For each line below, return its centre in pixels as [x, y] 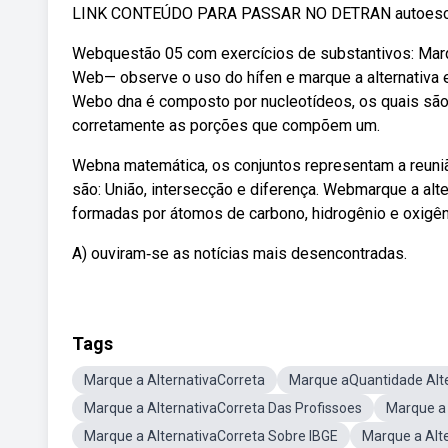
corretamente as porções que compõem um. [226, 125]
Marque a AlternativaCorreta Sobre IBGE [211, 436]
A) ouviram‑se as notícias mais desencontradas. [239, 253]
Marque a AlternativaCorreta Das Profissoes [223, 408]
